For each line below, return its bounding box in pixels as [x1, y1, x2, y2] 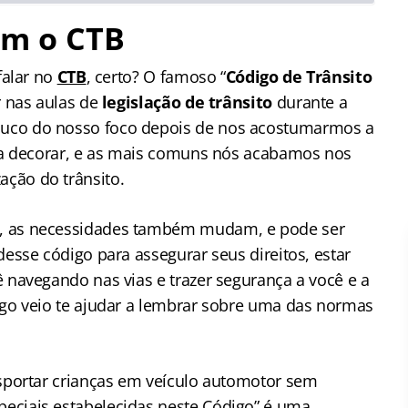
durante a [271, 91, 348, 113]
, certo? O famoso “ [86, 66, 226, 87]
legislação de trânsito [101, 91, 272, 113]
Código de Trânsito [225, 66, 372, 87]
